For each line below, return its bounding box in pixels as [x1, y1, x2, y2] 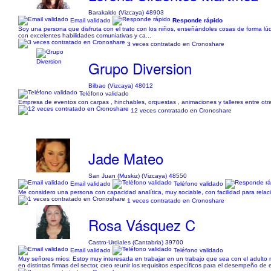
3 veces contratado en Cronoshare [127, 40, 224, 47]
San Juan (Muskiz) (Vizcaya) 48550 [88, 172, 188, 179]
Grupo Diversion [88, 57, 192, 79]
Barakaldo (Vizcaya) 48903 [88, 9, 165, 16]
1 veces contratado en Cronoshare [127, 197, 224, 204]
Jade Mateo [88, 148, 164, 169]
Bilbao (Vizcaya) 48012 [88, 82, 154, 89]
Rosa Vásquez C [88, 214, 196, 235]
